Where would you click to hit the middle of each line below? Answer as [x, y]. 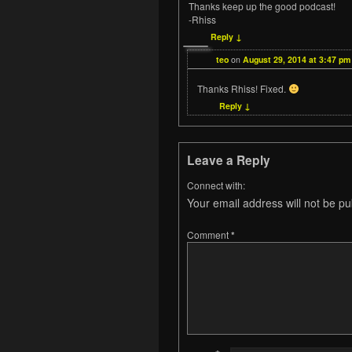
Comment [209, 235]
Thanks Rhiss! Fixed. [242, 89]
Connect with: [216, 185]
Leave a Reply [229, 160]
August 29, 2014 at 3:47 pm [297, 60]
